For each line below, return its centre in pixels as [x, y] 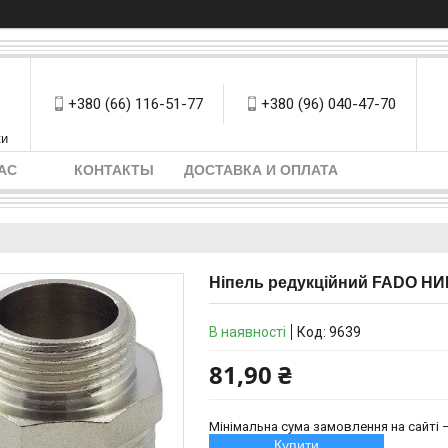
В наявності [247, 332]
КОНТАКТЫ [114, 170]
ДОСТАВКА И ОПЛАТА [261, 170]
